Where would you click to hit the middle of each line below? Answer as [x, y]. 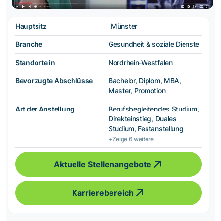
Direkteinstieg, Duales [143, 119]
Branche [29, 44]
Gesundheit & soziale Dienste [154, 44]
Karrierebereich [103, 193]
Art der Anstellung [45, 109]
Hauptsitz [31, 26]
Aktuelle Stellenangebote [103, 164]
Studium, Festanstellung [146, 129]
